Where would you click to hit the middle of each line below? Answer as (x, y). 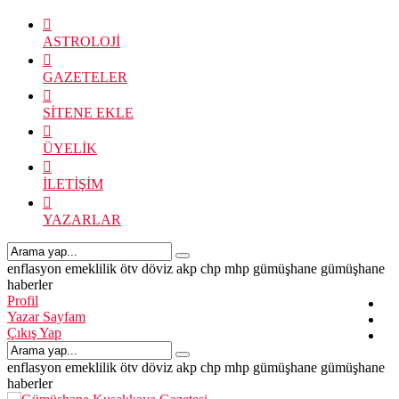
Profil (23, 301)
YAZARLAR (82, 220)
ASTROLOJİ (81, 41)
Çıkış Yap (34, 333)
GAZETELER (85, 77)
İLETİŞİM (73, 184)
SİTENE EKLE (88, 113)
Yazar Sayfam (46, 317)
